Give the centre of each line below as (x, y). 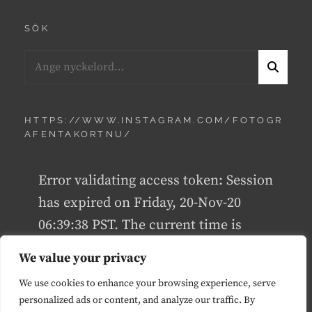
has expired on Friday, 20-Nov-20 (140, 203)
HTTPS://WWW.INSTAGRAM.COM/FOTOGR (154, 120)
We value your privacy (83, 258)
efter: (37, 76)
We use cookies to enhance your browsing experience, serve (147, 283)
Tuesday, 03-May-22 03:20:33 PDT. (142, 247)
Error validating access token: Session (156, 180)
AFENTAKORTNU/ (78, 134)
